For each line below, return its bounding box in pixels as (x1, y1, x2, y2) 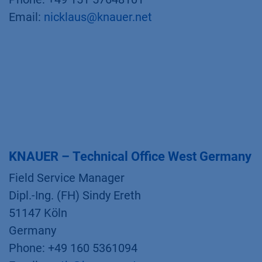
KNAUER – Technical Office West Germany (9, 149, 251, 164)
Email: (9, 10, 44, 24)
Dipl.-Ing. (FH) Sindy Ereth (9, 188, 141, 202)
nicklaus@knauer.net (44, 10, 152, 24)
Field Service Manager (9, 171, 125, 185)
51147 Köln (9, 206, 67, 220)
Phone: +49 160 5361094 (9, 241, 137, 255)
